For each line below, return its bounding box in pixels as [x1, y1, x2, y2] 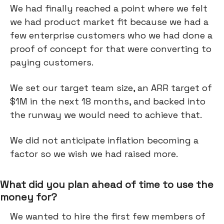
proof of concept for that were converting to [10, 43, 211, 54]
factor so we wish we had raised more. [10, 148, 178, 159]
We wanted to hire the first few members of [10, 210, 205, 222]
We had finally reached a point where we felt [10, 2, 207, 14]
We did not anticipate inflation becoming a [10, 134, 198, 146]
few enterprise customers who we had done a [10, 29, 212, 41]
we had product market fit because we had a [10, 16, 208, 27]
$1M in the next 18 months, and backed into [10, 95, 205, 107]
